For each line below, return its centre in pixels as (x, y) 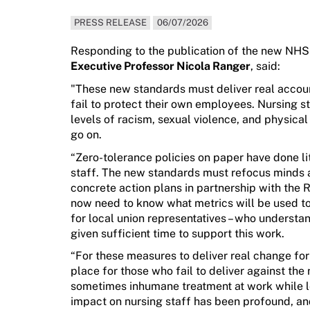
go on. (86, 135)
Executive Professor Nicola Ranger (161, 66)
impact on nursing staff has (143, 302)
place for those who (123, 271)
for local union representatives (149, 218)
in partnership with (233, 188)
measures (152, 256)
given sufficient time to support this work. (177, 233)
